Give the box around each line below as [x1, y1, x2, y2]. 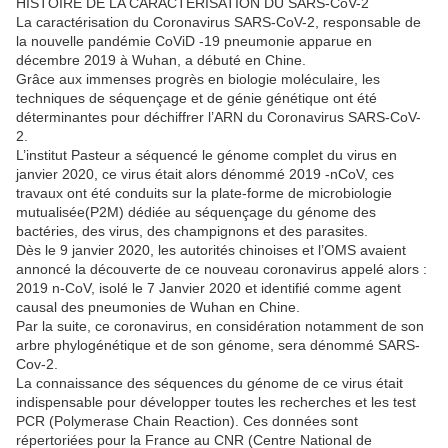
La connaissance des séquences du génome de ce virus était [16, 375, 403, 392]
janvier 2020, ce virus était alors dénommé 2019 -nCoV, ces [16, 166, 394, 183]
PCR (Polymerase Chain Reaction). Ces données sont [16, 413, 358, 430]
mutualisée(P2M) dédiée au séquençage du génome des [16, 204, 376, 221]
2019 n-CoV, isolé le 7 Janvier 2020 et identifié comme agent [16, 280, 401, 297]
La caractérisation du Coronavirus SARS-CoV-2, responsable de [16, 14, 421, 31]
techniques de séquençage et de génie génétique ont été [16, 90, 377, 107]
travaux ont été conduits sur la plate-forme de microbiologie [16, 185, 392, 202]
